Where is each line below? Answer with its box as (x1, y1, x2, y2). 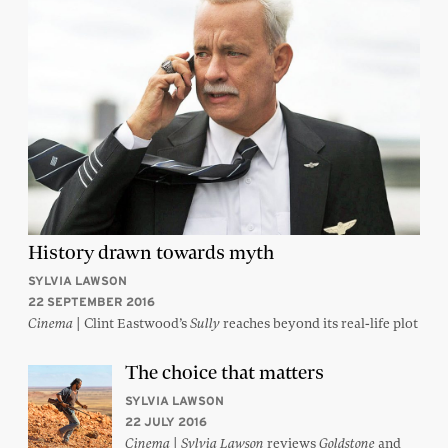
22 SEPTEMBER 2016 (28, 295, 155, 309)
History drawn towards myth (28, 240, 274, 266)
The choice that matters (125, 360, 324, 386)
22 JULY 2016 (125, 415, 207, 429)
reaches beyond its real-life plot (220, 314, 418, 333)
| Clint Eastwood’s (73, 314, 190, 333)
